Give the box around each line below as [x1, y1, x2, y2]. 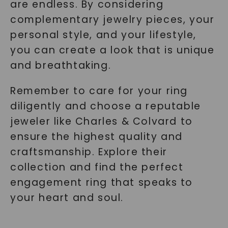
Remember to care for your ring [10, 84, 188, 98]
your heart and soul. [10, 191, 124, 205]
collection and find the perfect [10, 160, 184, 174]
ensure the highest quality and [10, 130, 183, 144]
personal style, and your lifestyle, [10, 28, 196, 42]
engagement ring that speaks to [10, 176, 193, 189]
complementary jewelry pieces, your [10, 13, 215, 26]
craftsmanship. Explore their [10, 145, 167, 159]
